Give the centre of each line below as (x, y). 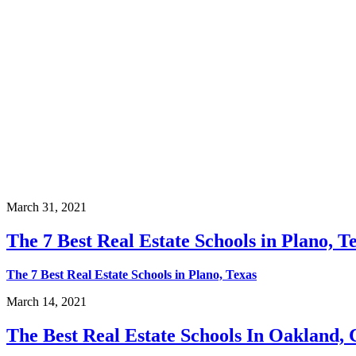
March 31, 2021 (46, 207)
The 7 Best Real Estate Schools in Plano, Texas (132, 274)
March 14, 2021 (46, 301)
